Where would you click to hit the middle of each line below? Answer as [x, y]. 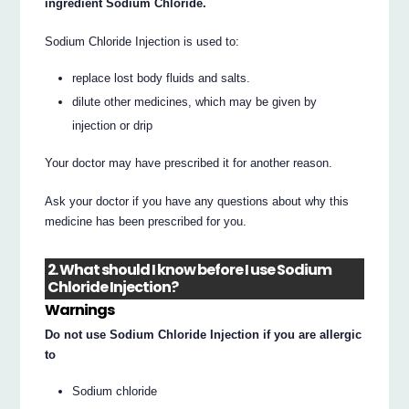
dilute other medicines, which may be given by [195, 102]
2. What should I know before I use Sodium [190, 270]
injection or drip [113, 126]
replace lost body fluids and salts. [162, 79]
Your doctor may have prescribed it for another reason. [189, 163]
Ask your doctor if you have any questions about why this [197, 201]
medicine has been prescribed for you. [146, 221]
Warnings [80, 309]
